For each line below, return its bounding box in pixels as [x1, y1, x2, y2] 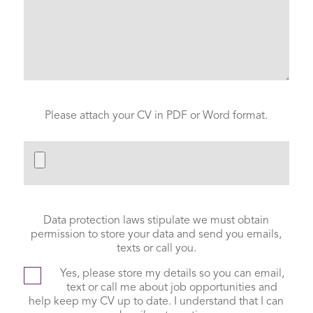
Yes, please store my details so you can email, [59, 268, 284, 279]
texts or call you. [116, 242, 196, 254]
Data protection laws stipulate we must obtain [43, 214, 270, 226]
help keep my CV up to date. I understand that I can [29, 296, 284, 307]
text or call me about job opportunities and [66, 282, 278, 293]
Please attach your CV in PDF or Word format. [45, 110, 268, 122]
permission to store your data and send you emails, [31, 228, 282, 240]
